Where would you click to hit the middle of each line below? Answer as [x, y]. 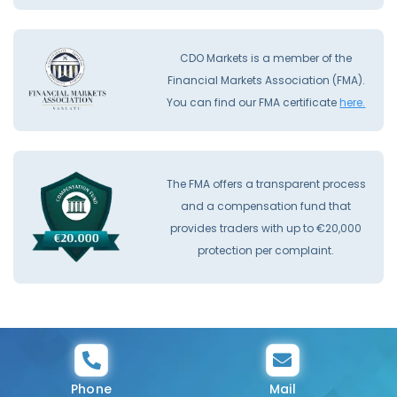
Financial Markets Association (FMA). [266, 80]
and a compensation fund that [266, 206]
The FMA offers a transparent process [266, 183]
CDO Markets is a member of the [266, 58]
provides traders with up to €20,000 [266, 228]
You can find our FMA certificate [253, 102]
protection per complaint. [266, 250]
